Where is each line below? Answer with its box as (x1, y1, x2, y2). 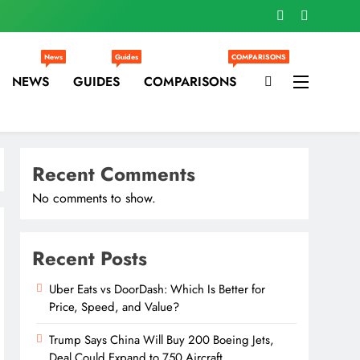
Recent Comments (32, 160, 196, 188)
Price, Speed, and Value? (49, 298, 180, 316)
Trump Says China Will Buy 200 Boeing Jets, (49, 331, 275, 349)
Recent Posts (32, 244, 148, 272)
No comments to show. (32, 189, 157, 207)
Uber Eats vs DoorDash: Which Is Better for (49, 280, 266, 298)
